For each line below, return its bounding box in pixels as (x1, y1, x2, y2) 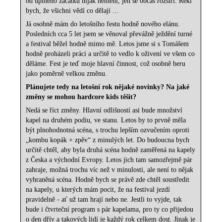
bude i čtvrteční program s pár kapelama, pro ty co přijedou (26, 206, 194, 214)
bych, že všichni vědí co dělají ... (26, 7, 119, 15)
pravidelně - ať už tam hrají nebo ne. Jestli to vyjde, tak (26, 196, 182, 204)
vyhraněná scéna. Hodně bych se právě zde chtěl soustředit (26, 176, 190, 184)
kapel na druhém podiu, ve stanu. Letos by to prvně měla (26, 116, 186, 124)
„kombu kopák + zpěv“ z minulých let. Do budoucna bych (26, 136, 190, 144)
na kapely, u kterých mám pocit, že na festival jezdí (26, 186, 170, 194)
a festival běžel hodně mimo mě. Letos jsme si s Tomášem (26, 40, 189, 48)
